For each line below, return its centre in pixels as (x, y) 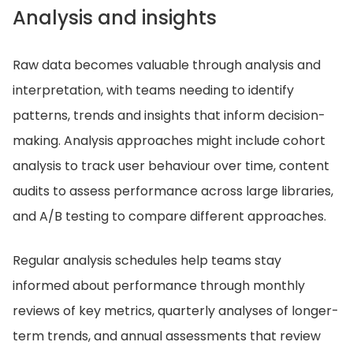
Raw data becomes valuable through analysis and (167, 65)
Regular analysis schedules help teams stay (147, 260)
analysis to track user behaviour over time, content (171, 166)
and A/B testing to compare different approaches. (169, 216)
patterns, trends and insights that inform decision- (169, 115)
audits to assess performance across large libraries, (173, 191)
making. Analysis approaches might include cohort (169, 141)
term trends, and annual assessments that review (167, 336)
